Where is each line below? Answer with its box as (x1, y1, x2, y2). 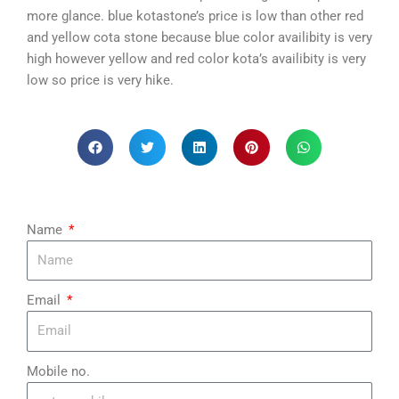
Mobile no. (27, 362, 90, 379)
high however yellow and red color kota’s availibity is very (27, 50, 366, 67)
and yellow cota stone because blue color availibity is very (27, 28, 372, 45)
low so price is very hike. (27, 71, 174, 88)
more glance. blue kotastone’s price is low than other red (27, 7, 363, 24)
